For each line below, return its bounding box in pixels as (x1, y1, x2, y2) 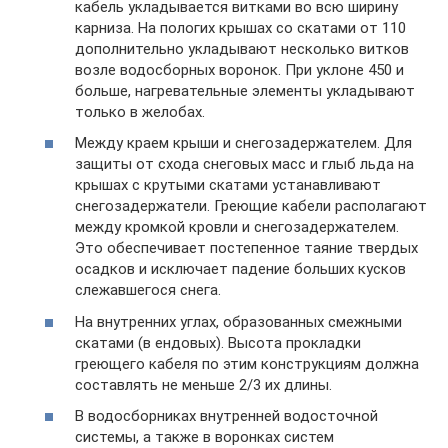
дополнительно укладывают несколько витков (75, 39, 409, 58)
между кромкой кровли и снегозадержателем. (75, 218, 399, 236)
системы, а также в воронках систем (75, 428, 334, 446)
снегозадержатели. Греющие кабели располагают (75, 197, 427, 215)
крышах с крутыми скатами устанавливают (75, 176, 381, 194)
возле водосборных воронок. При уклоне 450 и (75, 60, 404, 79)
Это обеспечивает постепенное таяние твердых (75, 239, 418, 257)
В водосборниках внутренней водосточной (75, 407, 378, 425)
